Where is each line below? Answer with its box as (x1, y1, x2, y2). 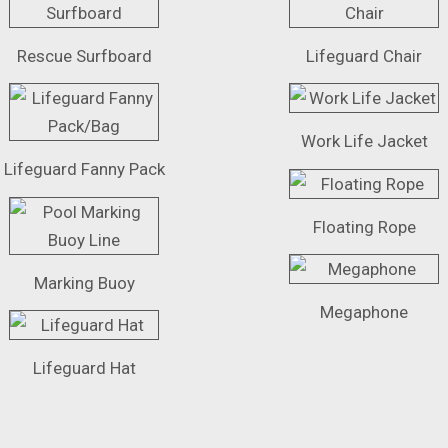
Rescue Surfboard (16, 45, 152, 66)
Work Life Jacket (300, 131, 428, 152)
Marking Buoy (33, 272, 135, 293)
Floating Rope (312, 216, 416, 237)
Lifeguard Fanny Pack (3, 159, 165, 180)
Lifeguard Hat (32, 358, 136, 379)
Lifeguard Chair (306, 45, 422, 66)
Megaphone (320, 302, 408, 323)
